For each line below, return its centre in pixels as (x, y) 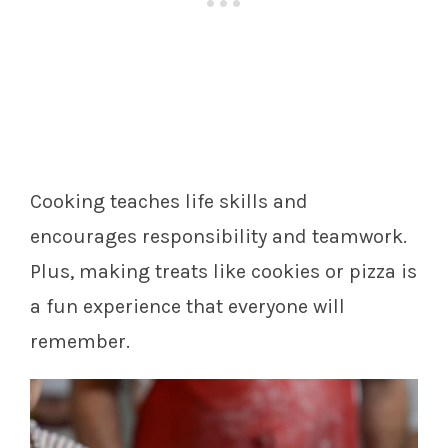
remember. (80, 341)
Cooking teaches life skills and (169, 201)
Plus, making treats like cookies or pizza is (223, 271)
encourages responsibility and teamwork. (218, 236)
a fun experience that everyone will (187, 306)
